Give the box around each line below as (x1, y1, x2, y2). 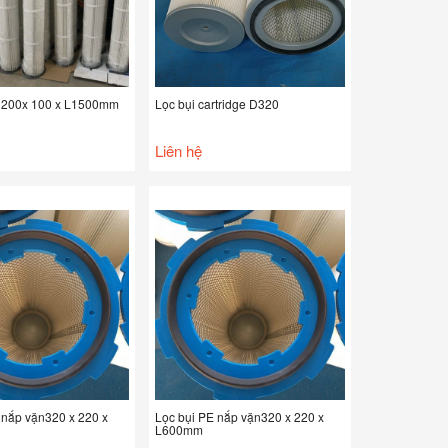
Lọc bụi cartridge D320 (155, 95, 279, 112)
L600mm (155, 421, 203, 438)
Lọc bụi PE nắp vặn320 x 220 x (155, 408, 324, 425)
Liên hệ (155, 140, 202, 161)
